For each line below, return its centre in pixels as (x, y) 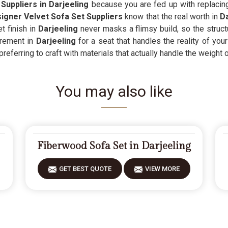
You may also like (114, 91)
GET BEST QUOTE (85, 169)
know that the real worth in (171, 17)
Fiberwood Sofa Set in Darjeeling (114, 146)
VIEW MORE (162, 169)
